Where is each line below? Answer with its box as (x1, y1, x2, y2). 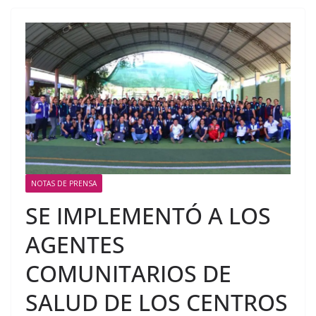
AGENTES (25, 229, 125, 260)
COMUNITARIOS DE (25, 257, 231, 288)
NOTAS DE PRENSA (31, 178, 97, 188)
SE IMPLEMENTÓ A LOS (25, 200, 271, 231)
